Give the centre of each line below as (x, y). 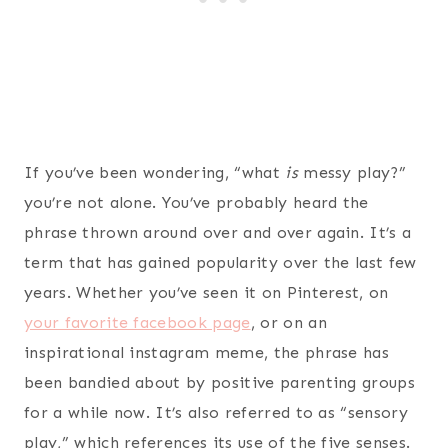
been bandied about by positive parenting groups (220, 382)
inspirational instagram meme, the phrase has (207, 352)
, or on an (288, 322)
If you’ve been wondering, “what (155, 172)
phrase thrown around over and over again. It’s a (218, 232)
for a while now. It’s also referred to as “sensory (216, 412)
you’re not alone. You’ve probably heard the (196, 202)
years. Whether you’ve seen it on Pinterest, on (206, 292)
